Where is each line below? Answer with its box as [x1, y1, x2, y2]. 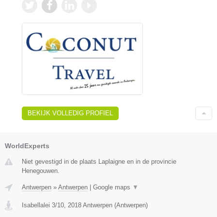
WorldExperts [5, 141, 49, 150]
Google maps [93, 183, 132, 191]
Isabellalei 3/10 [22, 201, 64, 209]
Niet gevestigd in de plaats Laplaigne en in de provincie [22, 157, 176, 165]
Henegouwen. [22, 167, 60, 174]
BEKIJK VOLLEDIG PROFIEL [28, 109, 113, 117]
